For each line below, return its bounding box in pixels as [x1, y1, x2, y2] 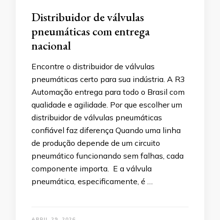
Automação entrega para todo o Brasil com [31, 86, 185, 97]
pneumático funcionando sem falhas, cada [31, 150, 184, 161]
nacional [31, 37, 71, 53]
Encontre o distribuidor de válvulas [31, 61, 155, 71]
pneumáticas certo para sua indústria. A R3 [31, 74, 185, 84]
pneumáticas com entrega [31, 23, 150, 39]
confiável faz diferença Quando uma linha [31, 125, 181, 135]
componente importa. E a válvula [31, 163, 152, 173]
